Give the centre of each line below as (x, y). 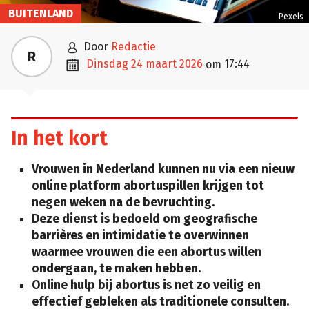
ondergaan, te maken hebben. (116, 269)
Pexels (291, 16)
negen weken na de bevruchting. (123, 203)
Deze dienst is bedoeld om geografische (144, 219)
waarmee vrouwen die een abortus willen (147, 252)
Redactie (133, 46)
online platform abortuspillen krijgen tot (148, 186)
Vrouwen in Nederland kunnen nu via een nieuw (163, 170)
